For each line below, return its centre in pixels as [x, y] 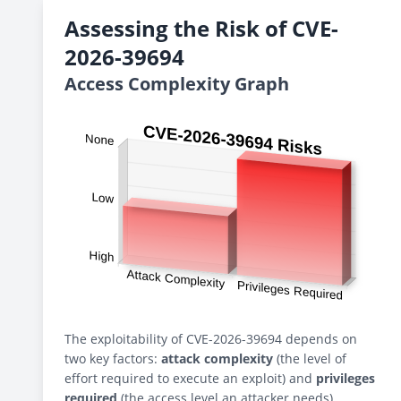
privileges [346, 378]
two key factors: [113, 358]
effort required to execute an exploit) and [190, 378]
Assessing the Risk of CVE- [201, 28]
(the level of [310, 358]
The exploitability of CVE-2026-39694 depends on [211, 339]
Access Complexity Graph [177, 84]
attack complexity [217, 358]
